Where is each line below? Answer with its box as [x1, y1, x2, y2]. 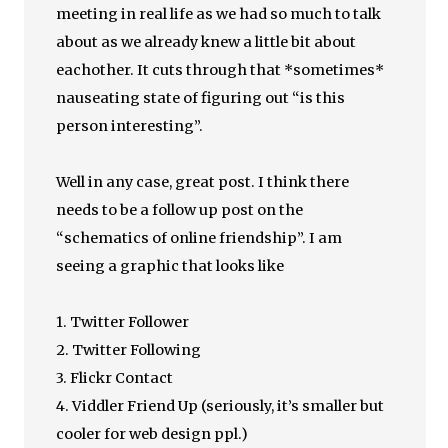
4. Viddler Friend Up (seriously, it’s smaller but [56, 397, 385, 415]
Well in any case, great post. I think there [56, 173, 350, 191]
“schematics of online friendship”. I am [56, 229, 343, 247]
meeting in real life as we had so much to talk [56, 5, 382, 23]
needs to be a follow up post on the [56, 201, 304, 219]
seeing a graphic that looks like [56, 257, 285, 275]
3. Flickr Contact [56, 369, 174, 387]
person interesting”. [56, 117, 204, 135]
